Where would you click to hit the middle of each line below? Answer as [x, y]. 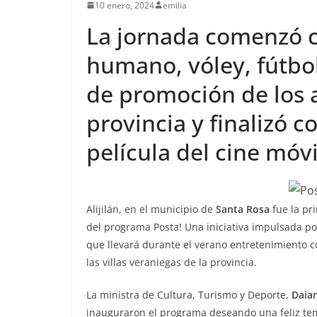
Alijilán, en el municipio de [151, 209]
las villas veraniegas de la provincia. [172, 262]
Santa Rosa [243, 209]
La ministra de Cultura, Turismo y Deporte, [189, 294]
